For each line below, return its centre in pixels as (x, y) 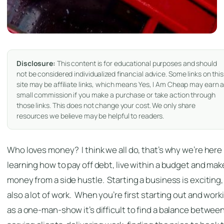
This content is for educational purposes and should (136, 63)
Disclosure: (36, 63)
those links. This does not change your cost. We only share (106, 105)
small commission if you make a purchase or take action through (116, 94)
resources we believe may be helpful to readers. (90, 115)
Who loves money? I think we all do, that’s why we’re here (115, 149)
